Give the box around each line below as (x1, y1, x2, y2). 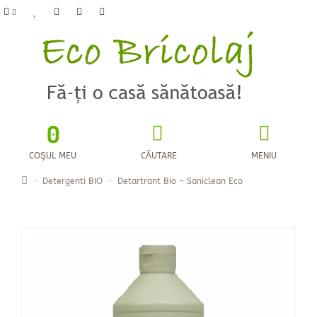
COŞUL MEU (29, 151, 77, 161)
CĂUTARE (140, 151, 177, 161)
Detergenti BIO (42, 176, 103, 186)
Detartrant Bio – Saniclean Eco (117, 176, 243, 186)
